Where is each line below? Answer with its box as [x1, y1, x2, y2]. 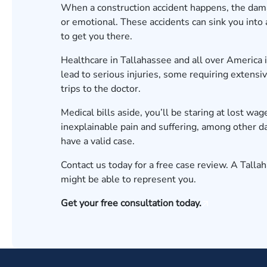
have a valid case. [61, 135, 137, 148]
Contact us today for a [61, 159, 156, 172]
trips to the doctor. [61, 82, 143, 95]
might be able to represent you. [61, 173, 196, 186]
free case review [156, 159, 226, 172]
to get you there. [61, 30, 132, 43]
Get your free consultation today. [61, 197, 201, 210]
